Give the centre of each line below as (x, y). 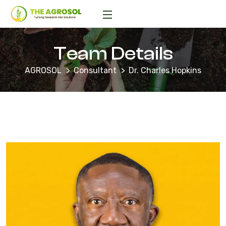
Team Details (113, 54)
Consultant (95, 71)
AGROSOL (43, 71)
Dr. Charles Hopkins (165, 71)
